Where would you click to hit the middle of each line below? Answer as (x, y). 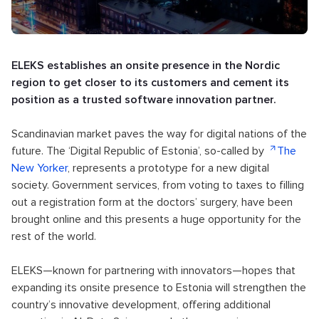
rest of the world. (54, 236)
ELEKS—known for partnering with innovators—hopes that (153, 271)
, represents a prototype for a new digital (168, 168)
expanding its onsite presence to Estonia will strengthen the (159, 288)
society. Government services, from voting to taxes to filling (158, 185)
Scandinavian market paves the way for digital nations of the (159, 134)
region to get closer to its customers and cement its (150, 83)
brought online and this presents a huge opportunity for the (156, 219)
